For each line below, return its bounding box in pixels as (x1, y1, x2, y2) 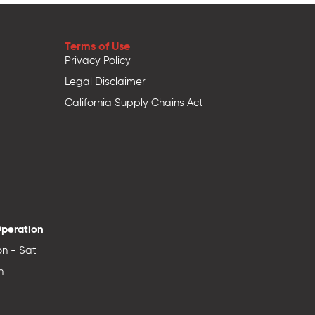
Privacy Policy (65, 54, 131, 67)
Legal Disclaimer (65, 75, 146, 89)
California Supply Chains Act (65, 96, 204, 110)
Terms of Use (65, 39, 131, 54)
